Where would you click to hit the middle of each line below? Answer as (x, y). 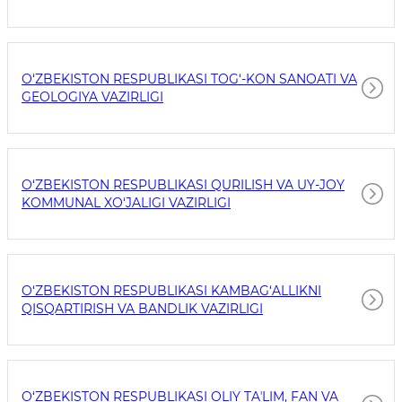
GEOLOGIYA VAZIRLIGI (92, 97)
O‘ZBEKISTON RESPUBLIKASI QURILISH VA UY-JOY (183, 185)
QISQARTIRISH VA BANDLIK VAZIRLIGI (142, 309)
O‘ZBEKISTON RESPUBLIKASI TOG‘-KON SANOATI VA (189, 79)
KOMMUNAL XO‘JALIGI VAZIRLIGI (126, 203)
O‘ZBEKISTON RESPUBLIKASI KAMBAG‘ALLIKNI (171, 291)
